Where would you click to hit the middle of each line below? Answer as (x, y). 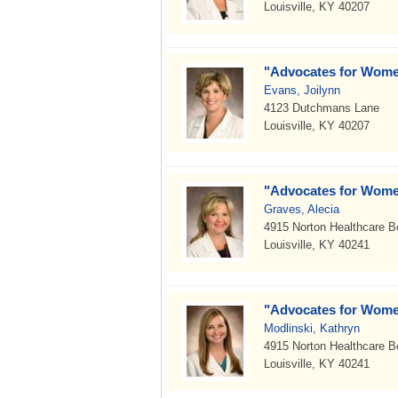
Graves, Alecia (302, 209)
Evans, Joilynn (302, 90)
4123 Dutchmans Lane (322, 108)
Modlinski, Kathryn (312, 328)
